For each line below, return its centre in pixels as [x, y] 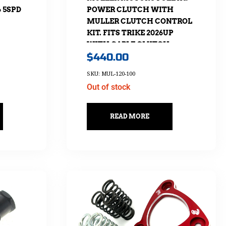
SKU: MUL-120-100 [111, 73]
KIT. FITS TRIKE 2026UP [130, 33]
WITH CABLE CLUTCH [128, 45]
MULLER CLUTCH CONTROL [139, 21]
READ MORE [129, 116]
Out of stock [108, 87]
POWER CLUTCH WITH [130, 10]
